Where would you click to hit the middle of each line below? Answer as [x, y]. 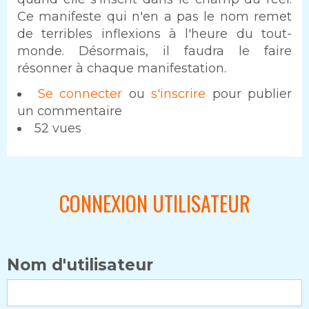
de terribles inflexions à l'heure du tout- [154, 33]
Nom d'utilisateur [80, 265]
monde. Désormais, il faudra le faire [154, 51]
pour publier [249, 94]
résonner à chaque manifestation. [122, 68]
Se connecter [80, 94]
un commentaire [70, 111]
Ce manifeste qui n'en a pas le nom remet [154, 16]
